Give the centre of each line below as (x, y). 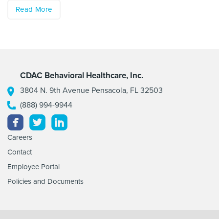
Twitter (88, 122)
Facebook (78, 122)
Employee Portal (33, 167)
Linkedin (115, 122)
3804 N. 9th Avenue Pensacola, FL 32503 (91, 90)
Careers (20, 137)
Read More (34, 9)
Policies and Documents (45, 181)
